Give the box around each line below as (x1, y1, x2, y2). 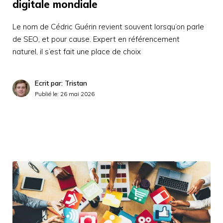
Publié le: (35, 90, 60, 98)
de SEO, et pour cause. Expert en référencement (12, 34, 180, 44)
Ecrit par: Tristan (35, 78, 87, 88)
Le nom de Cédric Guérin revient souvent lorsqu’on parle (12, 21, 204, 31)
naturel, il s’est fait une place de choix (12, 46, 141, 56)
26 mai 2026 (60, 90, 95, 98)
